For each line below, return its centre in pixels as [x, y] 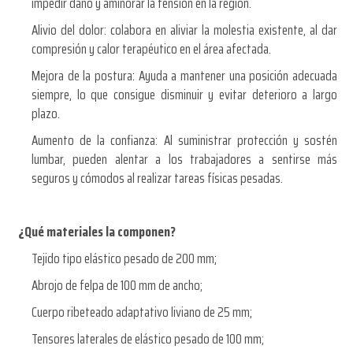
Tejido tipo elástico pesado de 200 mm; [124, 258]
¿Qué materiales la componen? [97, 231]
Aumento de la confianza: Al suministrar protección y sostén [184, 140]
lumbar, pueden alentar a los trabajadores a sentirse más [184, 159]
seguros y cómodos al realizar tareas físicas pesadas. [157, 178]
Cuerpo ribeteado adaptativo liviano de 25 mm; [142, 312]
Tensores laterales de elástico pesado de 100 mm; [148, 338]
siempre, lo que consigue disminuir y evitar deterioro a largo [184, 94]
